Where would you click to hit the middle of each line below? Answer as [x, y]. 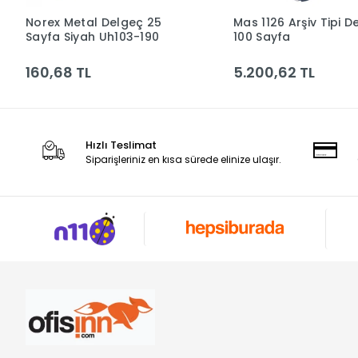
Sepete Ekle [130, 26]
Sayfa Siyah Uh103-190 [93, 37]
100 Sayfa [262, 37]
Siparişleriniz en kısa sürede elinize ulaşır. [184, 159]
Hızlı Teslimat [121, 145]
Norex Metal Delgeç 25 [94, 22]
